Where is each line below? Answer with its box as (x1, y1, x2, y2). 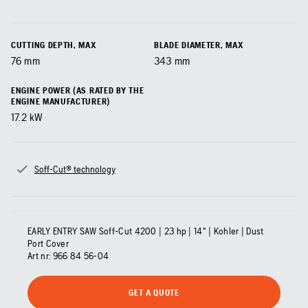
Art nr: (27, 250, 51, 262)
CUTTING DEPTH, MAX (11, 40, 96, 51)
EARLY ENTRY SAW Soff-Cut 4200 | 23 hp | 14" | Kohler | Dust (27, 225, 264, 237)
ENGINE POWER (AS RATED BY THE (11, 85, 144, 96)
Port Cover (27, 238, 69, 250)
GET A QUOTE (129, 287, 179, 298)
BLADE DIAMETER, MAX (154, 40, 243, 51)
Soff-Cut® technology (34, 164, 115, 175)
